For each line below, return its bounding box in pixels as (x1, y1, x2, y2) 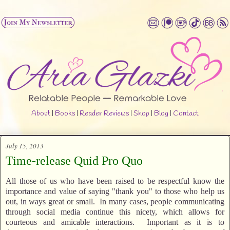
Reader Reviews (80, 109, 129, 119)
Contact (173, 109, 199, 119)
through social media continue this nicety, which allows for (6, 207, 224, 216)
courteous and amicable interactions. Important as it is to (6, 217, 224, 226)
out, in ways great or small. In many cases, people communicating (6, 197, 224, 206)
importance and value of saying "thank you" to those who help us (6, 186, 224, 196)
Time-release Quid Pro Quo (6, 154, 143, 167)
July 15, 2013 (6, 141, 44, 150)
